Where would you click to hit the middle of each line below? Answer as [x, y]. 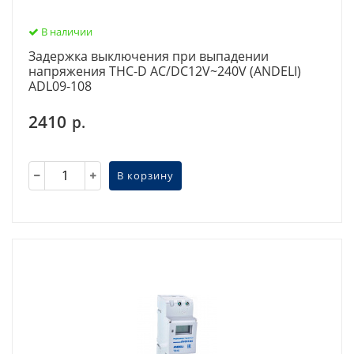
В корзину [145, 176]
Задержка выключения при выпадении [149, 56]
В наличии [66, 31]
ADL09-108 [60, 86]
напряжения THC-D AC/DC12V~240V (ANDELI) [165, 71]
